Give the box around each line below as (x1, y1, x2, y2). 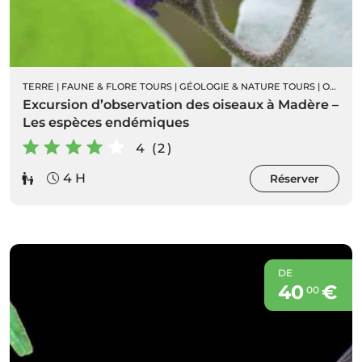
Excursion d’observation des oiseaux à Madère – (23, 96, 339, 112)
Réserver (270, 171, 319, 185)
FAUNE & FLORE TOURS (61, 80, 172, 92)
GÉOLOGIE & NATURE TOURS (179, 80, 315, 92)
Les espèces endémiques (23, 114, 189, 130)
